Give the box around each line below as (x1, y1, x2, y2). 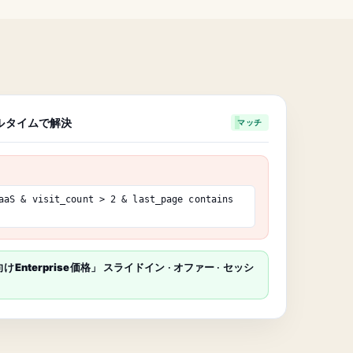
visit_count (32, 194, 94, 206)
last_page (132, 194, 184, 206)
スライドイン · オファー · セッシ (102, 261, 254, 274)
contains (183, 194, 234, 206)
